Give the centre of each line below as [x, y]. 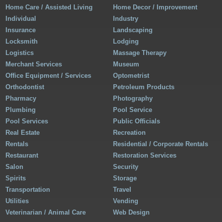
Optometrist [131, 76]
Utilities [17, 201]
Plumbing [21, 110]
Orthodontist [25, 87]
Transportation [28, 190]
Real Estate [23, 133]
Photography [133, 99]
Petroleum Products [144, 87]
